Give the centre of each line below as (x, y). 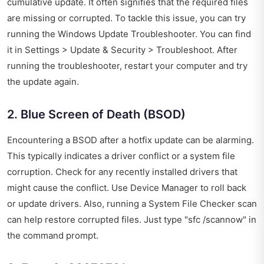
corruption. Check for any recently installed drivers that (122, 171)
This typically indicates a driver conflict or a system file (121, 156)
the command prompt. (53, 235)
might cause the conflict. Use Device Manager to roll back (127, 187)
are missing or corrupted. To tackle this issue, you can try (126, 18)
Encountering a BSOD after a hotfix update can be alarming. (131, 140)
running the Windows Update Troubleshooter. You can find (129, 34)
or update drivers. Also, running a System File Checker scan (132, 203)
